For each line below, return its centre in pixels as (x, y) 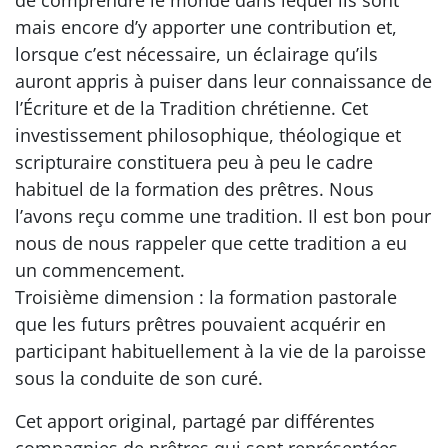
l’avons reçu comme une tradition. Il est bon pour (223, 216)
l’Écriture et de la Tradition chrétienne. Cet (191, 108)
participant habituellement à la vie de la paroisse (220, 351)
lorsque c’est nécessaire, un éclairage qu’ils (196, 54)
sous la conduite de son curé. (139, 378)
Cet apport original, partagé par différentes (195, 421)
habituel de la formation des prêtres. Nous (194, 189)
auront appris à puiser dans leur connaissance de (223, 81)
